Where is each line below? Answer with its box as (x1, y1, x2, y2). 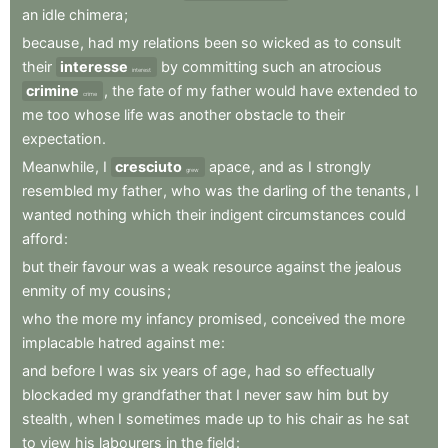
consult (352, 34, 401, 52)
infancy (146, 310, 194, 328)
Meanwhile (22, 158, 94, 176)
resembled (22, 182, 93, 200)
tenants (356, 182, 406, 200)
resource (213, 258, 272, 276)
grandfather (122, 386, 201, 404)
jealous (355, 258, 402, 276)
